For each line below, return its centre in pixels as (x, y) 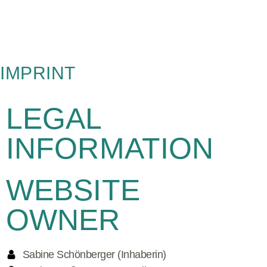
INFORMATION (110, 148)
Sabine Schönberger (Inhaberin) (94, 254)
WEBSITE (73, 190)
